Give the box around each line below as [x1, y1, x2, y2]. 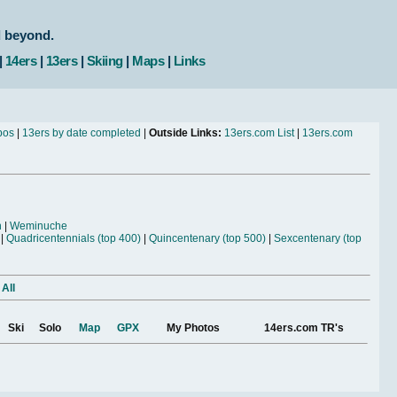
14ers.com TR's [263, 322, 344, 335]
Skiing [86, 53, 123, 68]
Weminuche [10, 220, 67, 233]
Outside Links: [149, 127, 222, 139]
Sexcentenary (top [274, 232, 362, 245]
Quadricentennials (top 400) [6, 232, 141, 245]
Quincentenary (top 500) [149, 232, 266, 245]
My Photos [166, 322, 220, 335]
